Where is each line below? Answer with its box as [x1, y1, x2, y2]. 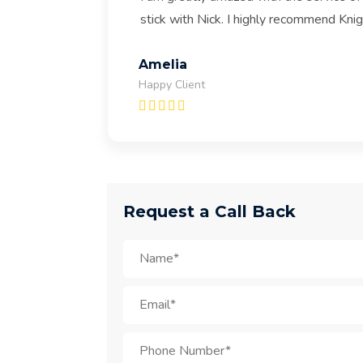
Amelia [139, 57, 187, 72]
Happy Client [139, 77, 205, 92]
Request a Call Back [123, 202, 296, 221]
